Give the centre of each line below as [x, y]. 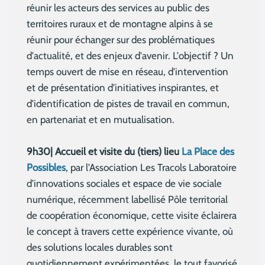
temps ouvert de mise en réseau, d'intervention [127, 72]
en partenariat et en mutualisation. [101, 120]
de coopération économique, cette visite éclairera [132, 216]
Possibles [46, 168]
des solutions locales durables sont [100, 248]
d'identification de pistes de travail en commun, [128, 104]
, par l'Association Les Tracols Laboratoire [151, 168]
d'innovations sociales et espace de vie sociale [124, 184]
